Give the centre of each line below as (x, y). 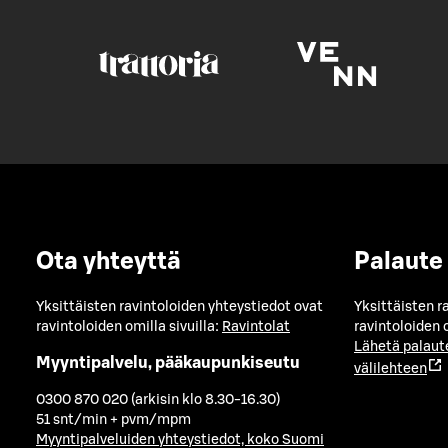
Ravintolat (256, 326)
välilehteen (390, 368)
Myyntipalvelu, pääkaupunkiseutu (168, 363)
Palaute (398, 261)
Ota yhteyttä (108, 261)
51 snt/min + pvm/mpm (113, 419)
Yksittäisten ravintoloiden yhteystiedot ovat (179, 306)
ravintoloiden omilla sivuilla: (129, 326)
